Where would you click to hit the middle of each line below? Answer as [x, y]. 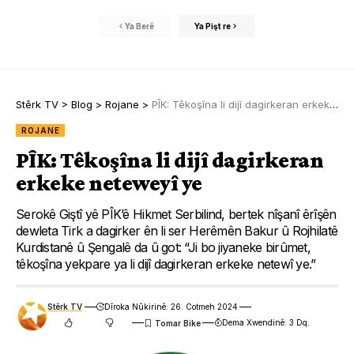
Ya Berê [139, 26]
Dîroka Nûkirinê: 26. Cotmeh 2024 [171, 307]
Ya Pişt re [213, 26]
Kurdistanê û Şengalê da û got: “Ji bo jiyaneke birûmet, [164, 248]
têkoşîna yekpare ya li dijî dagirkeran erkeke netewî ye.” [166, 264]
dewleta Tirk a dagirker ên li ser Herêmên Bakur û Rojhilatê [177, 231]
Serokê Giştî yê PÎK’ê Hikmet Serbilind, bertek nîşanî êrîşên [176, 215]
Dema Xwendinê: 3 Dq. [266, 323]
